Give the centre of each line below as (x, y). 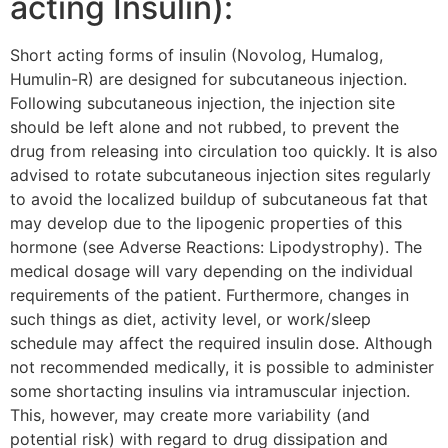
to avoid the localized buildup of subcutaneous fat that (219, 198)
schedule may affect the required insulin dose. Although (221, 342)
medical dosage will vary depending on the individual (211, 270)
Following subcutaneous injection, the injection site (202, 102)
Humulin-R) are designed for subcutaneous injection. (208, 78)
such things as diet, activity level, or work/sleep (190, 318)
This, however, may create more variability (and (190, 414)
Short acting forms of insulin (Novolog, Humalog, (196, 54)
